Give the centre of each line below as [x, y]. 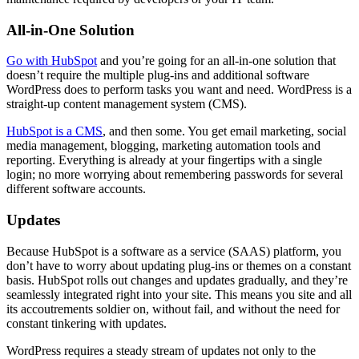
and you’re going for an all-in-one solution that [216, 61]
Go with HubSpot [52, 61]
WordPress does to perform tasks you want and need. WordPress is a [179, 90]
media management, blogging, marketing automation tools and [163, 146]
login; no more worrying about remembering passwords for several [175, 175]
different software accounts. [76, 189]
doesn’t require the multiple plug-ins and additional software [158, 75]
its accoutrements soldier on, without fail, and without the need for [173, 309]
